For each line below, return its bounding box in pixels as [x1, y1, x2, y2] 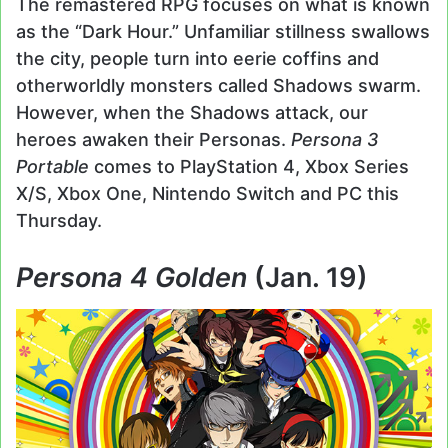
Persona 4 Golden [16, 260, 254, 294]
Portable [16, 155, 94, 177]
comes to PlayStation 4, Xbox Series [94, 155, 409, 177]
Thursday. [16, 209, 102, 231]
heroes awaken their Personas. [16, 128, 291, 150]
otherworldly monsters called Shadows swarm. [16, 74, 421, 96]
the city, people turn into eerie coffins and [16, 47, 379, 69]
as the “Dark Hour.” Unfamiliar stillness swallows [16, 20, 430, 42]
